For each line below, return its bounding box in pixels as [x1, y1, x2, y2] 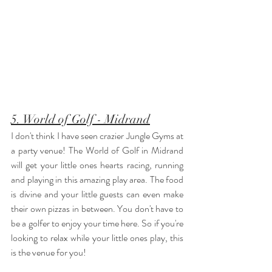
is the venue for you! [11, 245, 88, 259]
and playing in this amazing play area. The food [11, 172, 183, 186]
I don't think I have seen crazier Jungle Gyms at [11, 129, 183, 143]
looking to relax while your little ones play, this [11, 231, 183, 245]
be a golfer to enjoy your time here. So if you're [11, 216, 183, 230]
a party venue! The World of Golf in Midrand [11, 143, 183, 157]
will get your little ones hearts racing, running [11, 158, 183, 172]
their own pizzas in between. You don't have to [11, 202, 183, 216]
